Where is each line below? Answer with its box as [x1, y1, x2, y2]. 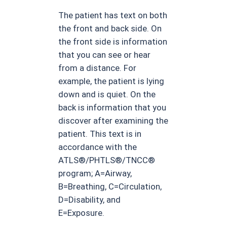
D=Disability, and [58, 195, 121, 205]
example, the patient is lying [58, 76, 165, 87]
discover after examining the [58, 116, 169, 126]
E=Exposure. [58, 208, 105, 218]
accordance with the [58, 142, 137, 153]
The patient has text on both [58, 10, 168, 21]
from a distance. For [58, 63, 137, 73]
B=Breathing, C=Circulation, [58, 181, 162, 192]
